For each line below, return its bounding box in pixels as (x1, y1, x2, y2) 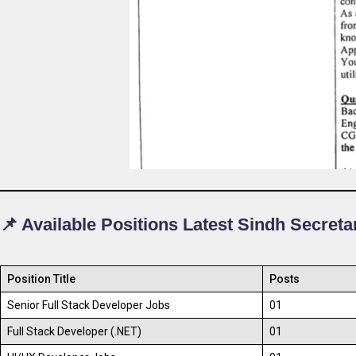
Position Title (7, 272, 76, 285)
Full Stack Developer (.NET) (7, 324, 142, 338)
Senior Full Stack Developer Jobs (7, 298, 171, 311)
